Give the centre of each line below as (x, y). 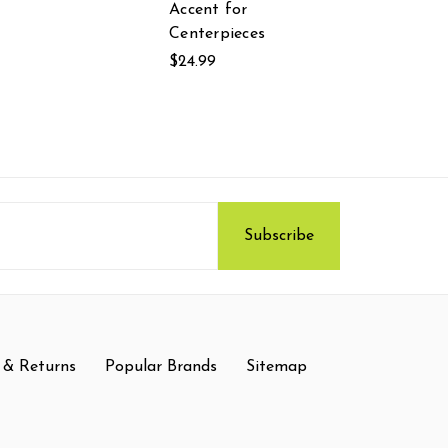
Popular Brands (160, 366)
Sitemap (276, 366)
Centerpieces (217, 33)
